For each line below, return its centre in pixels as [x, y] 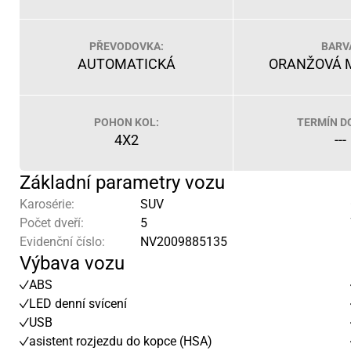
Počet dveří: [52, 223]
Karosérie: [47, 204]
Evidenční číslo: [62, 242]
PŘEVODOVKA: [126, 46]
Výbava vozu [72, 263]
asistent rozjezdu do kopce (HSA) [121, 341]
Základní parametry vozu [122, 183]
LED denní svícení [78, 304]
